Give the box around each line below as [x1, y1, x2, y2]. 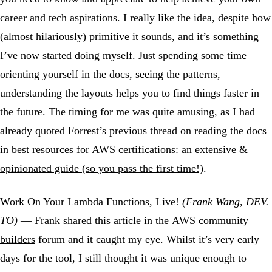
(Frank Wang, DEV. [182, 195, 269, 208]
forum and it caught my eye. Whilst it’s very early [35, 233, 259, 246]
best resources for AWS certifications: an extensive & [12, 143, 248, 156]
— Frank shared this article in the [18, 214, 172, 227]
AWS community [172, 214, 248, 227]
